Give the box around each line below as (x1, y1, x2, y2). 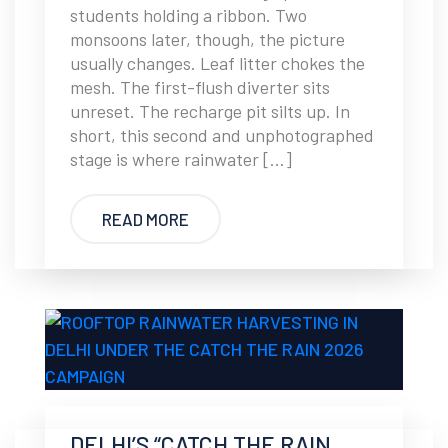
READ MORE (102, 208, 189, 229)
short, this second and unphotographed (70, 124, 374, 146)
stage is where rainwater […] (70, 148, 292, 170)
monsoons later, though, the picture (70, 28, 345, 50)
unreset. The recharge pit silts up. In (70, 100, 350, 122)
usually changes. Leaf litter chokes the (70, 52, 365, 74)
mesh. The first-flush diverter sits (70, 76, 330, 98)
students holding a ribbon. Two (70, 4, 307, 26)
